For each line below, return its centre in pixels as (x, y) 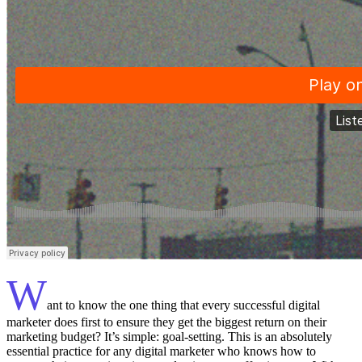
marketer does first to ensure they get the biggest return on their (166, 322)
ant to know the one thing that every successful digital (183, 305)
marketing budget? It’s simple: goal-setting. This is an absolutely (169, 336)
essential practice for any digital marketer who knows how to (161, 351)
